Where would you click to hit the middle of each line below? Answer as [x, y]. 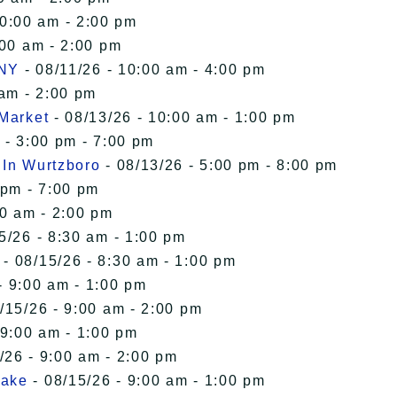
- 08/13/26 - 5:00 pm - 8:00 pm [219, 166]
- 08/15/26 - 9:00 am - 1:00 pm [147, 381]
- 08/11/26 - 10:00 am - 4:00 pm [143, 70]
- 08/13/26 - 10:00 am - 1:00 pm [172, 118]
